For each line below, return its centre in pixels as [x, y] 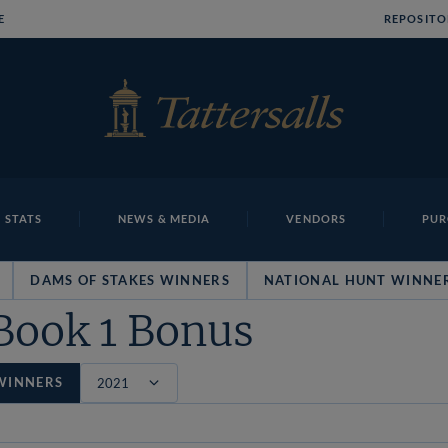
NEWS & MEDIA [164, 219]
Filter [98, 413]
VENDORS [316, 219]
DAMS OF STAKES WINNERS [130, 279]
